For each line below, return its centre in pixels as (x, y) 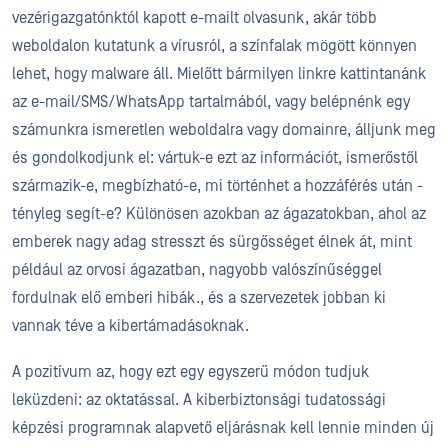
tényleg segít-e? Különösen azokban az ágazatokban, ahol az (219, 214)
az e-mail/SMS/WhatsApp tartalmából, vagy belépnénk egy (211, 102)
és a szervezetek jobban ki (295, 298)
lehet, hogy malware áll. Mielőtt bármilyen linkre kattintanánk (219, 74)
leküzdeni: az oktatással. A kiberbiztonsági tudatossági (199, 400)
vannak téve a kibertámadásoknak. (130, 326)
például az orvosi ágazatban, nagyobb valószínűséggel (197, 270)
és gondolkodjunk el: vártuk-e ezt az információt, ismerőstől (215, 158)
